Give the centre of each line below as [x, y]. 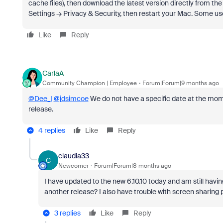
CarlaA [53, 73]
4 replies [52, 130]
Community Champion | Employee [89, 83]
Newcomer [73, 166]
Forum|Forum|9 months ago [180, 83]
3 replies [67, 213]
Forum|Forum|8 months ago [132, 166]
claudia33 [73, 156]
